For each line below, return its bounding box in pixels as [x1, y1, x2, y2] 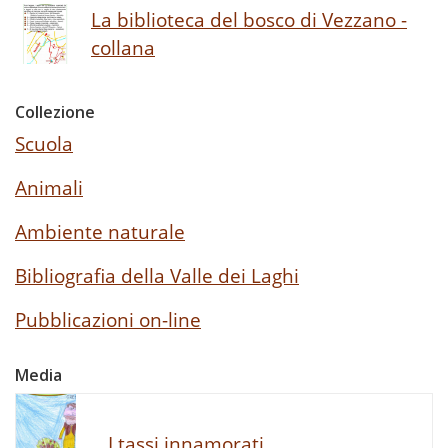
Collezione [15, 100, 95, 123]
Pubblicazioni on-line [15, 305, 201, 333]
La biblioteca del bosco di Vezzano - [91, 5, 407, 33]
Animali [15, 173, 83, 201]
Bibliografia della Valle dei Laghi [15, 261, 299, 289]
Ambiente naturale [15, 217, 185, 245]
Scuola [15, 129, 73, 157]
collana [91, 33, 155, 61]
